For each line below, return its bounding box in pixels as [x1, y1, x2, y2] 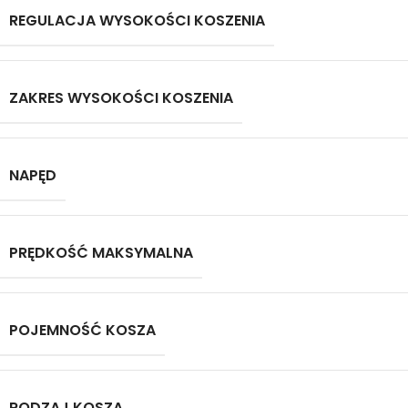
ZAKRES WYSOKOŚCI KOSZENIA [9, 87, 233, 108]
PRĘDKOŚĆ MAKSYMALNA [9, 242, 193, 263]
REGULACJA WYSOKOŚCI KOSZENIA [9, 10, 265, 31]
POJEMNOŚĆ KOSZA [9, 320, 156, 341]
